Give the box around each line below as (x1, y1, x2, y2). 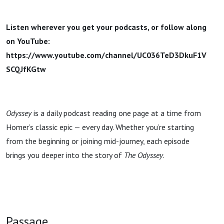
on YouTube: (6, 36, 50, 46)
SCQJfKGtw (6, 64, 46, 74)
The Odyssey (124, 150, 163, 160)
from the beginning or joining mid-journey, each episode (6, 136, 189, 146)
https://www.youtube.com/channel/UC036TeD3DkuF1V (6, 50, 206, 60)
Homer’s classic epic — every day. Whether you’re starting (6, 122, 194, 132)
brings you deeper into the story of (6, 150, 124, 160)
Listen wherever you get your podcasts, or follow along (6, 22, 206, 32)
